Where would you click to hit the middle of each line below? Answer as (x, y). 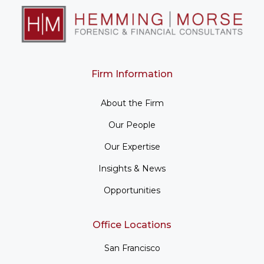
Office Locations (132, 225)
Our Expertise (132, 146)
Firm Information (132, 74)
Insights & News (132, 168)
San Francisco (132, 248)
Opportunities (132, 190)
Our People (132, 125)
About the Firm (132, 103)
